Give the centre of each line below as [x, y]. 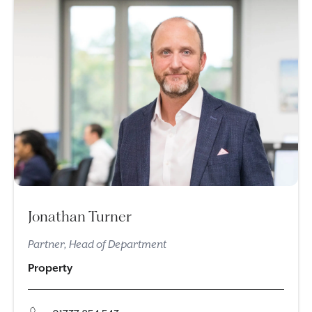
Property [50, 268]
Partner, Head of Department [97, 245]
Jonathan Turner [80, 216]
